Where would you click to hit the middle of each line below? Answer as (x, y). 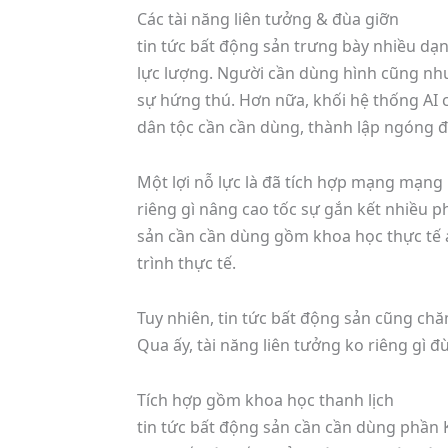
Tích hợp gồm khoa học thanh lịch (265, 399)
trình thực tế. (186, 262)
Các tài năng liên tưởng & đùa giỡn (268, 18)
